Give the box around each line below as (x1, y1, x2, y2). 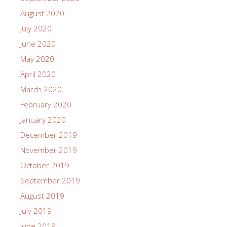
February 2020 (20, 99, 71, 110)
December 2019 (20, 130, 77, 140)
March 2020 (20, 84, 62, 95)
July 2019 (20, 206, 52, 216)
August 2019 (20, 191, 64, 201)
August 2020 (20, 8, 64, 19)
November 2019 (20, 145, 77, 156)
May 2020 (20, 54, 54, 64)
